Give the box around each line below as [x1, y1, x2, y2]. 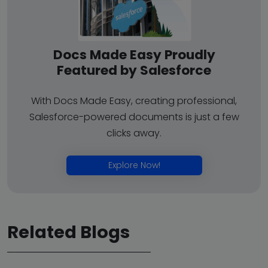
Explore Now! [108, 159, 160, 171]
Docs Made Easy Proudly [53, 45, 215, 64]
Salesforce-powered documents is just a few [29, 109, 239, 124]
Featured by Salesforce [57, 60, 211, 80]
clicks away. [106, 126, 162, 140]
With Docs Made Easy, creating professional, [31, 93, 237, 108]
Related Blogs [7, 220, 130, 244]
